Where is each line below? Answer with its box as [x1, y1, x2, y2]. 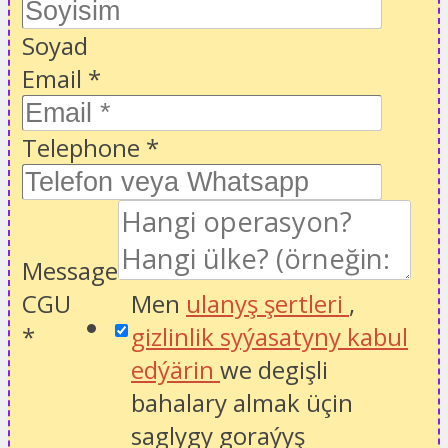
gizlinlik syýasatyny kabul [131, 319, 408, 353]
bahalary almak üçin [131, 385, 353, 419]
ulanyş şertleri [186, 286, 349, 320]
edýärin [131, 352, 220, 386]
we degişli [220, 352, 328, 386]
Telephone [22, 130, 146, 164]
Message [22, 253, 118, 287]
